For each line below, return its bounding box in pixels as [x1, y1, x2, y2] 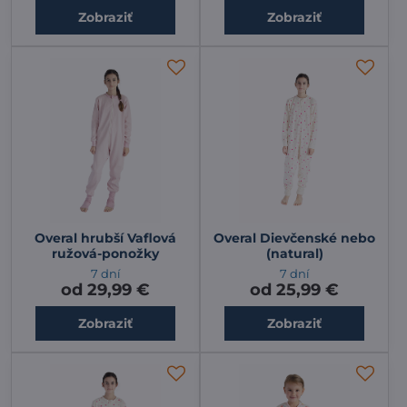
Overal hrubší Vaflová [35, 229, 176, 246]
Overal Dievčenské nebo [213, 229, 375, 246]
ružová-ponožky [52, 244, 159, 262]
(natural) [265, 244, 323, 262]
